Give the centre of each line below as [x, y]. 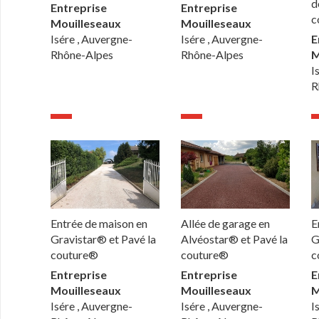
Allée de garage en [226, 223]
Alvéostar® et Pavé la [235, 239]
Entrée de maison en [99, 223]
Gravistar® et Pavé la [104, 239]
